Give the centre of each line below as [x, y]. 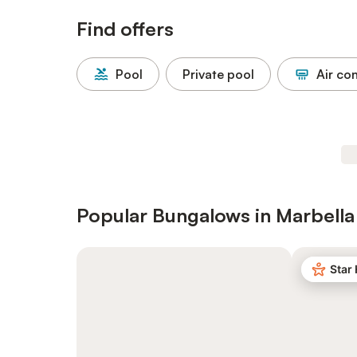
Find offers [125, 29]
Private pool [218, 74]
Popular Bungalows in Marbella [216, 215]
